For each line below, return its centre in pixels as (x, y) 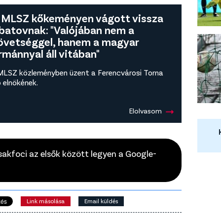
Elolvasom (146, 110)
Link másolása (46, 201)
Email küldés (101, 201)
